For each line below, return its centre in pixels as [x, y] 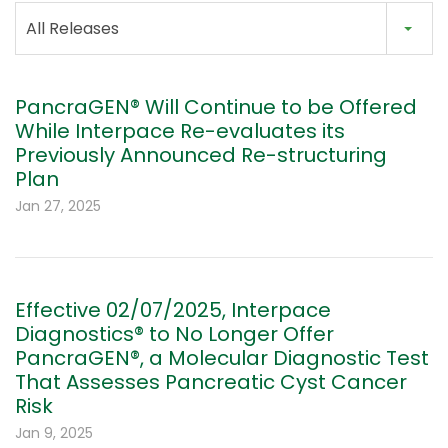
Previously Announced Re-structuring [201, 155]
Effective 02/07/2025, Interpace [173, 310]
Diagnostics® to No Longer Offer [174, 334]
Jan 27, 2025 [58, 206]
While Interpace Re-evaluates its [180, 131]
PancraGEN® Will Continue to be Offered [216, 107]
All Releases [72, 29]
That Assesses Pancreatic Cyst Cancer [211, 382]
